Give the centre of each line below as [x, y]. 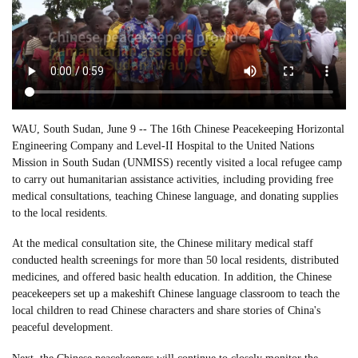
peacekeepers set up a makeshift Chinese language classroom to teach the [176, 294]
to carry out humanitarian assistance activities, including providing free [173, 179]
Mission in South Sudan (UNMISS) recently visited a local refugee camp [177, 162]
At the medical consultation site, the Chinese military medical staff [163, 244]
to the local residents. [60, 213]
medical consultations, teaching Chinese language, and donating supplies [175, 196]
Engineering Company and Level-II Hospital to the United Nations [163, 145]
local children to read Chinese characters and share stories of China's [166, 311]
